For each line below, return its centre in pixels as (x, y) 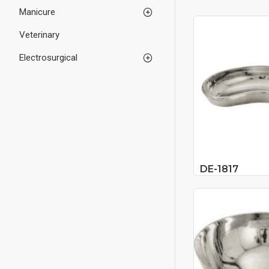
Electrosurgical (48, 58)
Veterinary (39, 35)
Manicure (37, 12)
